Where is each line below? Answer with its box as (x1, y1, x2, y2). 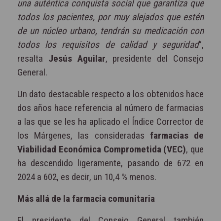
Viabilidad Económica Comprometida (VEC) (17, 143, 186, 155)
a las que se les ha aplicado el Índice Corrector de (17, 115, 204, 127)
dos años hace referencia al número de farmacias (17, 102, 204, 113)
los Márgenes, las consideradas (17, 129, 150, 141)
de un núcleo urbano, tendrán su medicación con (17, 25, 204, 37)
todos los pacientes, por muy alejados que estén (17, 11, 204, 23)
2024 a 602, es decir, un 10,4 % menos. (17, 171, 156, 183)
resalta (17, 52, 48, 64)
